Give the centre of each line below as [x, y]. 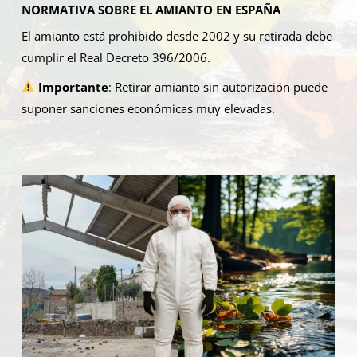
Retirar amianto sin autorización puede [222, 86]
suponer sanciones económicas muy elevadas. [148, 108]
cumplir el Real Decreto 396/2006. [116, 57]
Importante [74, 86]
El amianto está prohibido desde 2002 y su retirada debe [177, 35]
